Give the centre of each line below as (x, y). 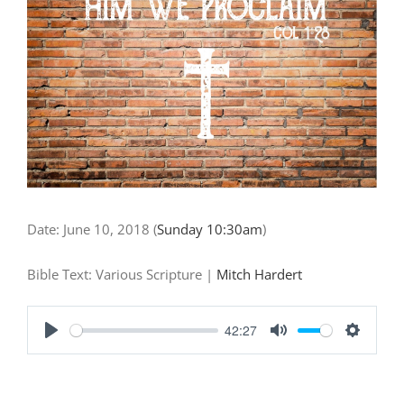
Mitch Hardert (259, 275)
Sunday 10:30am (210, 230)
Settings (376, 350)
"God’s (46, 22)
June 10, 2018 (106, 230)
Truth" (46, 49)
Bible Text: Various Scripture (115, 275)
